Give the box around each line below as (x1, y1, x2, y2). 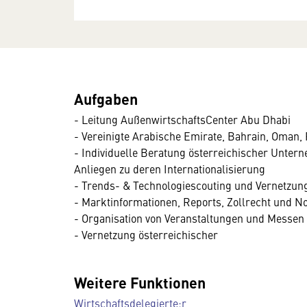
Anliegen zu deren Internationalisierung (74, 160, 265, 176)
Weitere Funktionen (74, 271, 206, 293)
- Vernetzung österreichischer (74, 226, 218, 242)
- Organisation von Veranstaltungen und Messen (74, 210, 304, 225)
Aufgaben (74, 87, 138, 109)
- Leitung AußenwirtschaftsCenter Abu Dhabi (74, 111, 291, 127)
